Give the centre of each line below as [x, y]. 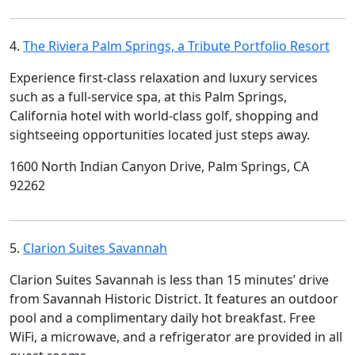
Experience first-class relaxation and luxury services [164, 78]
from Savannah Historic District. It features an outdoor [174, 299]
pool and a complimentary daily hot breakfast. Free [162, 318]
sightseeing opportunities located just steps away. [160, 135]
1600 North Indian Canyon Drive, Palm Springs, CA [159, 166]
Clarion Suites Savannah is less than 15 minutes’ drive [169, 280]
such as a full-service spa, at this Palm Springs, [148, 97]
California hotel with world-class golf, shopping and [164, 116]
